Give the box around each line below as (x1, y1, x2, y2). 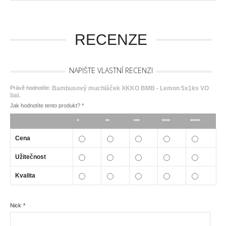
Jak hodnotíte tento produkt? (10, 102, 82, 109)
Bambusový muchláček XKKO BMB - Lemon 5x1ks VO (52, 84, 209, 92)
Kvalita (15, 172, 35, 180)
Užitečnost (15, 153, 46, 161)
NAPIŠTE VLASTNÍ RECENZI (69, 65, 153, 75)
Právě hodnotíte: (10, 84, 52, 91)
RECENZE (75, 31, 147, 48)
